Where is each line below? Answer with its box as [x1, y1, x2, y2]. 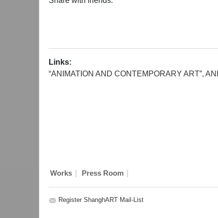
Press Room [81, 169, 124, 177]
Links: [49, 58, 72, 66]
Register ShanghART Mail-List [58, 196, 144, 203]
